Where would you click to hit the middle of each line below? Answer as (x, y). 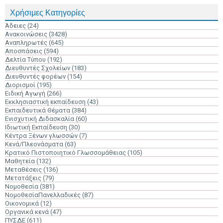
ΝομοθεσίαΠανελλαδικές (43, 195)
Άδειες (15, 26)
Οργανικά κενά (27, 212)
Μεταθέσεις (23, 169)
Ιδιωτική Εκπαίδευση (36, 127)
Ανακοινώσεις (26, 34)
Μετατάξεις (23, 178)
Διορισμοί (20, 85)
